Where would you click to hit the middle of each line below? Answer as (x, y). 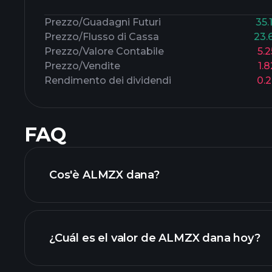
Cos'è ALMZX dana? (104, 175)
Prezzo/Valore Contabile (104, 51)
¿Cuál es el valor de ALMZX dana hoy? (155, 238)
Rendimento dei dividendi (108, 80)
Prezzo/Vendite (82, 66)
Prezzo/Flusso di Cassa (102, 37)
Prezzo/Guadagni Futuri (103, 22)
